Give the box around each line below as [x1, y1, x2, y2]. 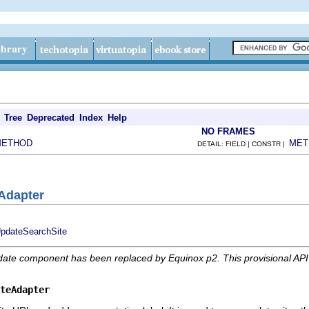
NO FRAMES [201, 126, 255, 137]
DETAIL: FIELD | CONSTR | [197, 140, 289, 148]
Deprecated [27, 112, 74, 123]
